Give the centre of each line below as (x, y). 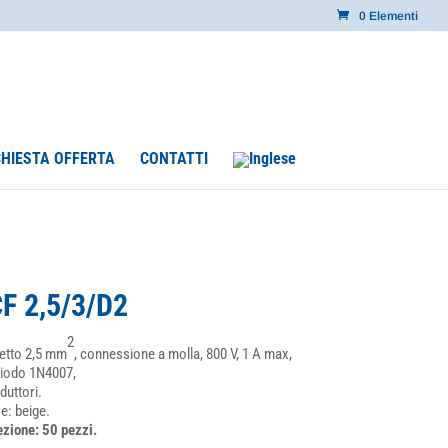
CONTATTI (173, 158)
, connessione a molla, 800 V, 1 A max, (182, 354)
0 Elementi (388, 16)
